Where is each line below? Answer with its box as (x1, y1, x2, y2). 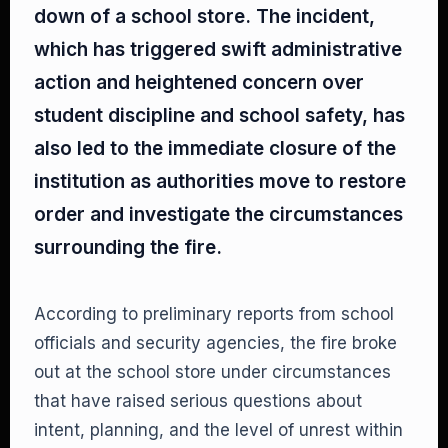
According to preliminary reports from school (34, 304, 394, 324)
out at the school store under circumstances (34, 362, 391, 382)
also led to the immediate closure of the (34, 137, 396, 160)
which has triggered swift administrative (34, 38, 402, 61)
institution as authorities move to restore (34, 170, 406, 193)
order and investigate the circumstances (34, 203, 403, 226)
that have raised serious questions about (34, 391, 362, 411)
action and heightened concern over (34, 71, 364, 94)
